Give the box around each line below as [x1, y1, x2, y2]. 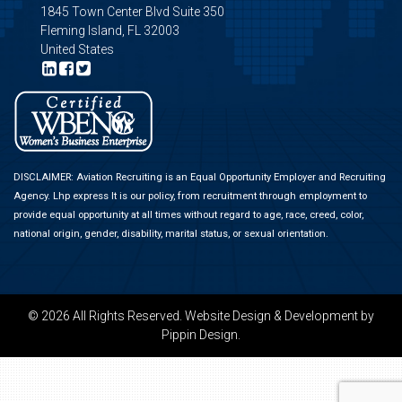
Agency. [13, 190, 53, 202]
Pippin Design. [162, 328, 240, 342]
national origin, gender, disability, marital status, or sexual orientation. [13, 228, 328, 240]
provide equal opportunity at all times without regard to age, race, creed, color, [13, 209, 363, 221]
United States [40, 42, 114, 57]
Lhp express [53, 190, 109, 202]
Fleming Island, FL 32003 [40, 23, 179, 38]
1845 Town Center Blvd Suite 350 [40, 4, 224, 19]
